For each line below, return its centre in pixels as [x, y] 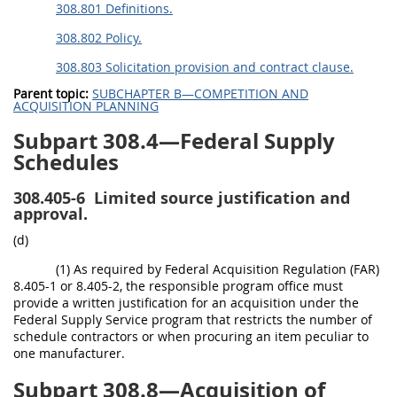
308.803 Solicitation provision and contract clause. [205, 67]
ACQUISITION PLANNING [86, 106]
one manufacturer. [69, 353]
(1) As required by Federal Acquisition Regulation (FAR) [218, 269]
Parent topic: [51, 93]
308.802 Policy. [99, 38]
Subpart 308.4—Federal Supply [174, 141]
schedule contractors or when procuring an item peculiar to [191, 336]
